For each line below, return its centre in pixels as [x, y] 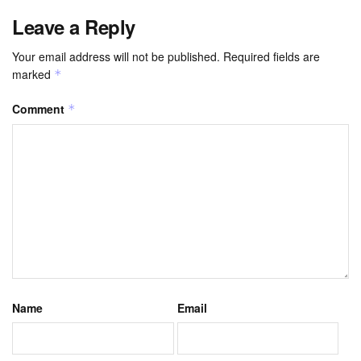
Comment [40, 108]
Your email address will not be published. [116, 56]
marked [33, 74]
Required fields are [272, 56]
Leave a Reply [74, 26]
